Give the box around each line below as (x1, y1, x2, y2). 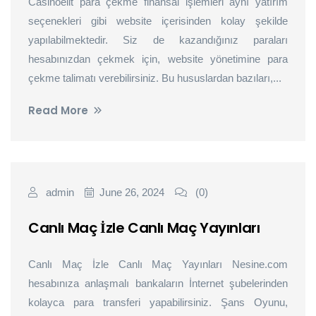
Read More (28, 103, 88, 118)
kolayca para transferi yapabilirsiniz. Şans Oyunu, (28, 296, 288, 308)
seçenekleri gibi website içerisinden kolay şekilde (28, 15, 288, 27)
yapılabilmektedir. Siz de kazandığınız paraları (28, 34, 288, 46)
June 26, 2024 (99, 186, 164, 198)
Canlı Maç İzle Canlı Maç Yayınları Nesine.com (28, 258, 288, 270)
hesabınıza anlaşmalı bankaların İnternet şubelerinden (28, 277, 288, 289)
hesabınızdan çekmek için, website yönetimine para (28, 53, 288, 65)
